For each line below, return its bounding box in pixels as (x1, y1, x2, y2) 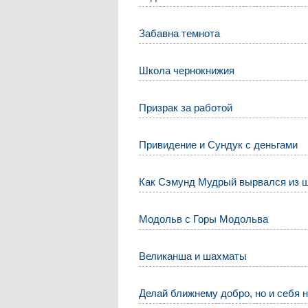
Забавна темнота (139, 27, 221, 39)
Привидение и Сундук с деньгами (139, 138, 298, 151)
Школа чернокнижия (139, 64, 235, 76)
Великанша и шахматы (139, 250, 247, 262)
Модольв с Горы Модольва (139, 212, 269, 225)
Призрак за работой (139, 101, 233, 113)
